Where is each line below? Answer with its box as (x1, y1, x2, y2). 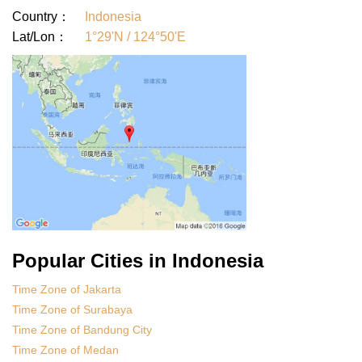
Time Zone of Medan (12, 343, 119, 357)
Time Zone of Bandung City (12, 323, 152, 337)
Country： (12, 10, 70, 24)
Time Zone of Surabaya (12, 303, 133, 317)
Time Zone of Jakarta (12, 283, 121, 297)
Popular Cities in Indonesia (12, 250, 263, 272)
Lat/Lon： (12, 30, 68, 44)
